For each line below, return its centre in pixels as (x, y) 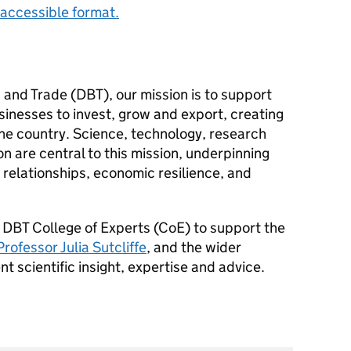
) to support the (235, 228)
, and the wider (194, 247)
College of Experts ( (94, 228)
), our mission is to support (188, 94)
